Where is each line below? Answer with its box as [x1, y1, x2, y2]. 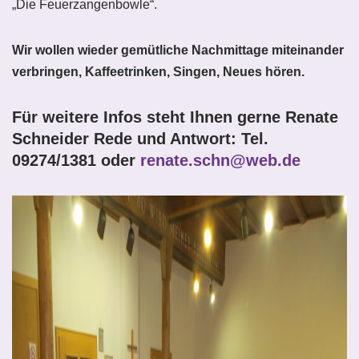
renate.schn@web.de [140, 151, 301, 169]
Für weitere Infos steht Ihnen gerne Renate [12, 108, 338, 126]
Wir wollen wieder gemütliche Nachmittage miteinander [12, 43, 344, 57]
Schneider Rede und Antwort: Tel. [12, 130, 268, 147]
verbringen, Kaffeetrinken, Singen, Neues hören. [12, 65, 305, 79]
